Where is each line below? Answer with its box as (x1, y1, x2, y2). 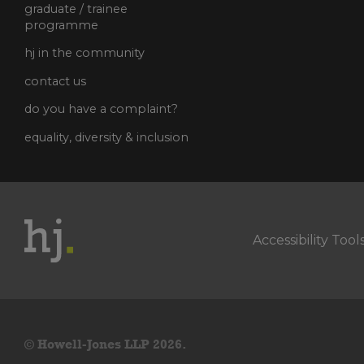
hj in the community (24, 45, 145, 61)
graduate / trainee (24, 2, 128, 17)
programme (24, 18, 98, 33)
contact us (24, 73, 86, 89)
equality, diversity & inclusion (24, 129, 188, 145)
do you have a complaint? (24, 102, 178, 117)
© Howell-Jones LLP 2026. (24, 336, 187, 353)
